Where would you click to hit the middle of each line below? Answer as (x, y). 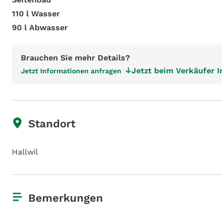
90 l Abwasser (40, 28)
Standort (52, 124)
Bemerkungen (66, 198)
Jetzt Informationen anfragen (71, 71)
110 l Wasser (36, 14)
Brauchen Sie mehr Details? (75, 58)
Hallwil (25, 152)
